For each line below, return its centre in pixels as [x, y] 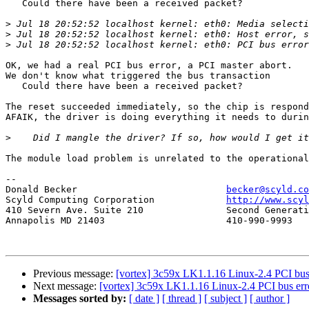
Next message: [66, 286]
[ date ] [144, 299]
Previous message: [74, 274]
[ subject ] [226, 299]
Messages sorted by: [80, 299]
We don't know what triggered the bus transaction [138, 76]
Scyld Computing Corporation [190, 200]
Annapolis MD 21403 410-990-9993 [55, 221]
